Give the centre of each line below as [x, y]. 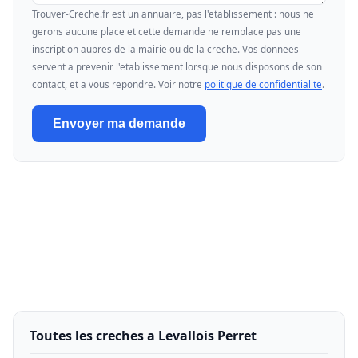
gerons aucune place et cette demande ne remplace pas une [167, 32]
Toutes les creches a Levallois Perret [143, 336]
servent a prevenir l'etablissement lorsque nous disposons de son [177, 67]
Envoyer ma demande [119, 123]
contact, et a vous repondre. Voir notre [118, 84]
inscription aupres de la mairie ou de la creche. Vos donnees [165, 49]
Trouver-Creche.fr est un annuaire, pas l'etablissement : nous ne [173, 14]
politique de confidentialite [263, 84]
